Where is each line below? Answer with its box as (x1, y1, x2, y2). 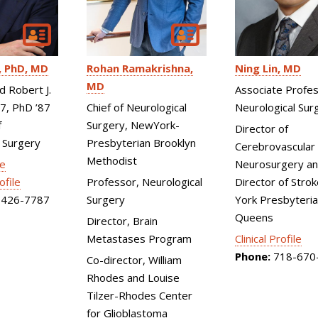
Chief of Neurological (87, 100, 187, 115)
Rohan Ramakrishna (87, 61, 191, 76)
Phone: (234, 248, 270, 263)
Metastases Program (87, 231, 192, 246)
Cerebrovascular (234, 138, 315, 153)
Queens (234, 209, 273, 224)
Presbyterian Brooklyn (87, 136, 197, 150)
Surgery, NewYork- (87, 118, 180, 133)
